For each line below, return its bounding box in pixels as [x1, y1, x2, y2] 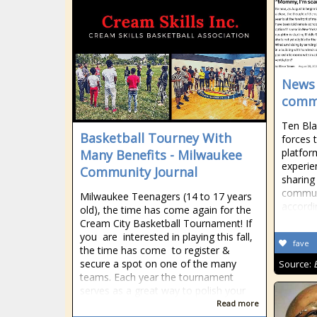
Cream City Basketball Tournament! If [80, 217, 252, 230]
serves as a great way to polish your [80, 284, 246, 297]
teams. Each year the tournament [80, 270, 234, 284]
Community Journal [80, 163, 197, 180]
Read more [217, 298, 259, 309]
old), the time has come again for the [80, 203, 251, 217]
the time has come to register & [80, 243, 230, 257]
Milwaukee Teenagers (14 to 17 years [80, 190, 252, 203]
